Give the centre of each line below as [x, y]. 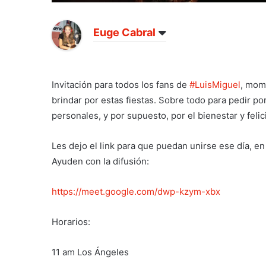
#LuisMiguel [215, 85]
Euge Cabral [124, 33]
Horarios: [71, 222]
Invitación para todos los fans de [121, 85]
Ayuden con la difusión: [100, 161]
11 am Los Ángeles [90, 252]
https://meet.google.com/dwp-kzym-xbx [136, 192]
